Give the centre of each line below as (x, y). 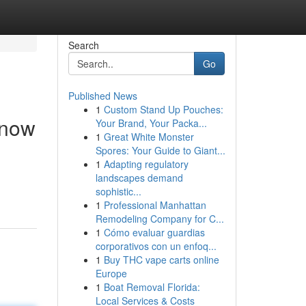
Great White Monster (149, 137)
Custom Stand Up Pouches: (163, 109)
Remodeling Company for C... (159, 219)
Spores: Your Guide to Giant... (160, 150)
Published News (102, 96)
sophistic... (118, 191)
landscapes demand (139, 178)
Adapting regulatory (146, 164)
